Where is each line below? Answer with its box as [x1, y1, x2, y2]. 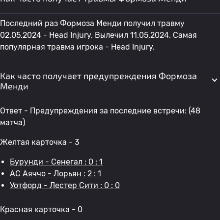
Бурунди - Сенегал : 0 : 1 [10, 157, 103, 166]
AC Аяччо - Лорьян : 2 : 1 [10, 169, 101, 178]
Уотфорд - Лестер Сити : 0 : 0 [10, 181, 120, 190]
